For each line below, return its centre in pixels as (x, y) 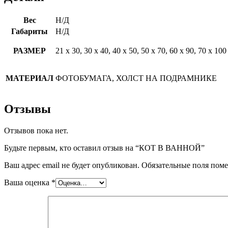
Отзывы (27, 109)
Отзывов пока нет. (36, 131)
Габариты (30, 31)
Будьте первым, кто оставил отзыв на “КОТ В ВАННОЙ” (104, 148)
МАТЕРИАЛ (30, 78)
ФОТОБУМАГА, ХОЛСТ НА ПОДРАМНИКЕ (136, 78)
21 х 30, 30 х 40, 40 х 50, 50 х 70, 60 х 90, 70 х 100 (141, 50)
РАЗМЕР (30, 50)
